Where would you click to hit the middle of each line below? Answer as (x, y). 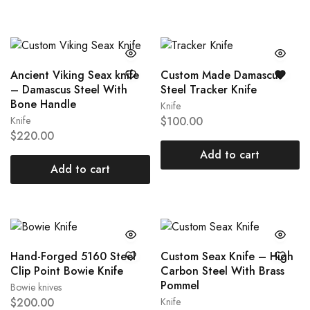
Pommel (180, 286)
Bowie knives (36, 288)
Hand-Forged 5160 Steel (73, 257)
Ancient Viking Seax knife (75, 75)
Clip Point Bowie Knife (67, 271)
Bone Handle (43, 104)
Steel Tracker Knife (208, 90)
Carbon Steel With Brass (222, 271)
